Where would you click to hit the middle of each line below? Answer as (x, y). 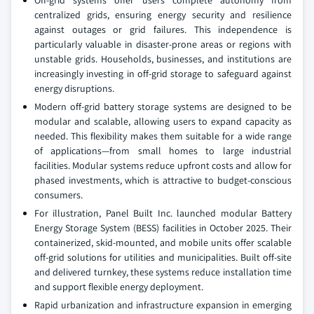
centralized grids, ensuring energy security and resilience (163, 15)
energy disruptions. (74, 88)
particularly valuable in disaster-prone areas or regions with (163, 44)
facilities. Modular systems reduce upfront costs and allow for (163, 165)
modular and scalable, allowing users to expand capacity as (163, 121)
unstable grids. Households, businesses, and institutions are (163, 59)
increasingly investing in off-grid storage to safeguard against (163, 74)
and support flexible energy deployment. (119, 287)
